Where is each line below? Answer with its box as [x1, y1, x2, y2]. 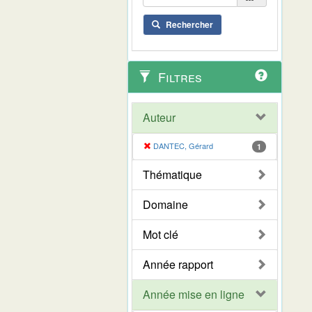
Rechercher [166, 17, 213, 31]
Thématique [143, 166, 202, 182]
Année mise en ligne [143, 286, 244, 302]
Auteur [143, 109, 175, 125]
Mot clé [143, 226, 178, 242]
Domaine [143, 196, 188, 212]
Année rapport [143, 256, 213, 272]
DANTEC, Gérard [153, 139, 213, 151]
